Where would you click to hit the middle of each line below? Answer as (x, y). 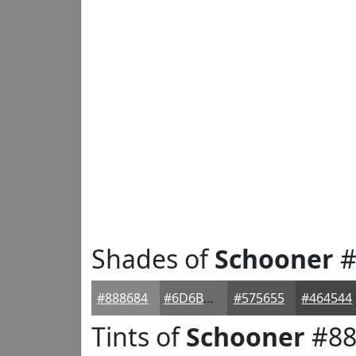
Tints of (139, 337)
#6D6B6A (208, 298)
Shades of (153, 259)
